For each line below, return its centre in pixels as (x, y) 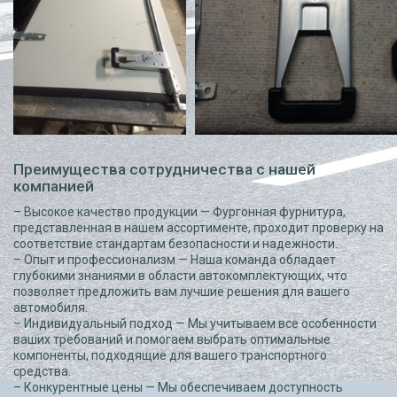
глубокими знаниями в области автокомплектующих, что (180, 276)
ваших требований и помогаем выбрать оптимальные (172, 339)
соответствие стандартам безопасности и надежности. (175, 244)
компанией (54, 186)
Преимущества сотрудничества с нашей (164, 169)
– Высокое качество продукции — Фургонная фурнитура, (179, 212)
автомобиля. (51, 307)
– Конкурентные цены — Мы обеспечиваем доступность (178, 387)
